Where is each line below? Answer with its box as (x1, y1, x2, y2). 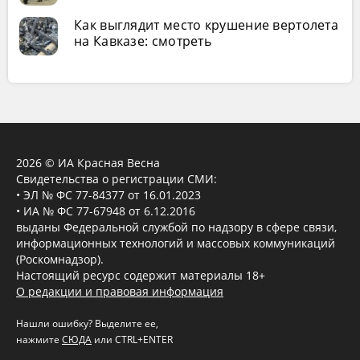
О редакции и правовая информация (16, 284, 223, 300)
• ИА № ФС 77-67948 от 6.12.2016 (16, 203, 195, 219)
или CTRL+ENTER (92, 333, 173, 347)
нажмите (16, 333, 62, 347)
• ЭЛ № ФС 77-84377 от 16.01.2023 (16, 187, 201, 203)
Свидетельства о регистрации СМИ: (16, 171, 217, 187)
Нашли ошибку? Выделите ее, (16, 317, 158, 331)
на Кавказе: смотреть (74, 32, 211, 51)
